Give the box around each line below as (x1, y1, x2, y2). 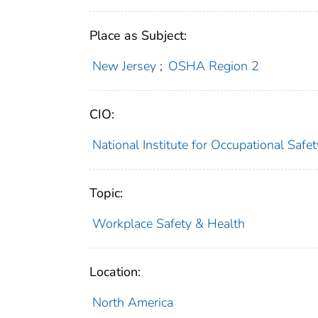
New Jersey (92, 57, 156, 75)
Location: (89, 263, 141, 280)
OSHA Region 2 (168, 57, 260, 75)
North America (92, 293, 173, 311)
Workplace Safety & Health (92, 214, 245, 232)
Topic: (89, 184, 123, 202)
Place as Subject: (89, 26, 187, 44)
